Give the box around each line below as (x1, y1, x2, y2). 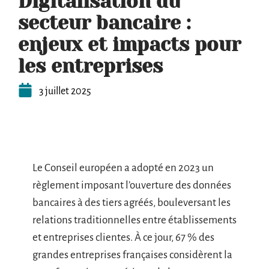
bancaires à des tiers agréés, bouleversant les (32, 197, 231, 208)
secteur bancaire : (18, 12, 191, 34)
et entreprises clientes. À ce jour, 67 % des (32, 232, 214, 243)
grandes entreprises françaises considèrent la (32, 249, 232, 261)
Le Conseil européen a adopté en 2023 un (32, 162, 214, 174)
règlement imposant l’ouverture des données (32, 180, 231, 191)
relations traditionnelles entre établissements (32, 214, 237, 226)
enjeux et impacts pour (18, 34, 241, 56)
